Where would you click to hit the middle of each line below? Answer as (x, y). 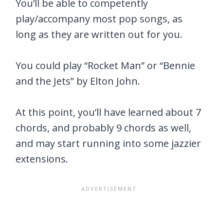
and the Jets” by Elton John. (78, 81)
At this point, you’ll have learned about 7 (108, 112)
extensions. (42, 159)
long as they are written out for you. (99, 35)
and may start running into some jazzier (108, 144)
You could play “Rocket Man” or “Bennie (105, 66)
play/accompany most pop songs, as (99, 19)
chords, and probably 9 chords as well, (103, 128)
